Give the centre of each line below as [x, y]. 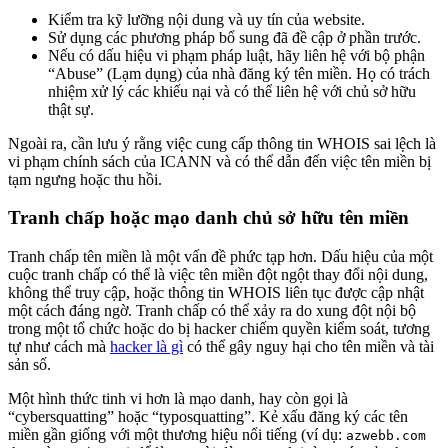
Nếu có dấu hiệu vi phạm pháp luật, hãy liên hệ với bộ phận [236, 55]
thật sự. [71, 109]
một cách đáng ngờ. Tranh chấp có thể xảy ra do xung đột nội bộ [212, 311]
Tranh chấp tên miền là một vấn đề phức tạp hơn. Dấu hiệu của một [220, 257]
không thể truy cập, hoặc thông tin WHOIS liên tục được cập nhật [216, 293]
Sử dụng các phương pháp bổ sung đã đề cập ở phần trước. [234, 37]
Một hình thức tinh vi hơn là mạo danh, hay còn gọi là [178, 399]
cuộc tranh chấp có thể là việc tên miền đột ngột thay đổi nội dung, [218, 275]
